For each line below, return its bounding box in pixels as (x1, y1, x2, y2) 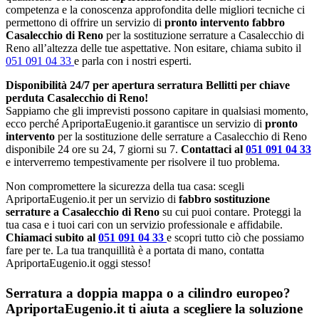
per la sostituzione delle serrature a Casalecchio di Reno (58, 130, 307, 143)
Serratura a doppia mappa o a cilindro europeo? (6, 285, 291, 300)
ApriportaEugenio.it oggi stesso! (6, 257, 151, 270)
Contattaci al (181, 143, 246, 156)
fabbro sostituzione (179, 193, 270, 206)
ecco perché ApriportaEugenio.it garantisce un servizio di (6, 117, 265, 130)
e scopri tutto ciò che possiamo (167, 231, 304, 244)
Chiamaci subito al (6, 231, 98, 244)
